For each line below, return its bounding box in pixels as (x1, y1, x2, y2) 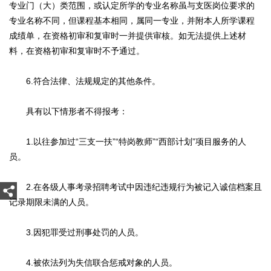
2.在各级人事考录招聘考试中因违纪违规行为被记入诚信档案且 (9, 182, 262, 192)
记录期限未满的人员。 (9, 197, 94, 207)
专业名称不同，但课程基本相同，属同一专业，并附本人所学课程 (9, 16, 255, 26)
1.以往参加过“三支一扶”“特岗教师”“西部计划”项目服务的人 (9, 137, 246, 147)
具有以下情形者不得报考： (9, 106, 128, 117)
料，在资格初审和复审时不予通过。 (9, 46, 145, 56)
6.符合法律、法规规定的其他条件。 (9, 76, 160, 87)
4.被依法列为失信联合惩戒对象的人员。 (9, 258, 177, 268)
